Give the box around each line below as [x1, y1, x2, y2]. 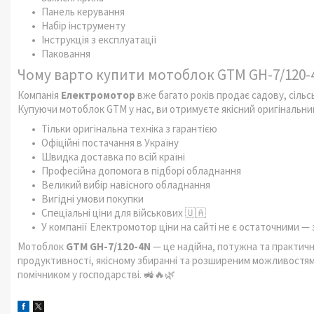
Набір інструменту [41, 18, 125, 32]
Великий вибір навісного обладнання [41, 178, 210, 192]
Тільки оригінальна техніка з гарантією [41, 122, 217, 136]
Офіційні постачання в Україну [41, 136, 179, 150]
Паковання [41, 46, 90, 60]
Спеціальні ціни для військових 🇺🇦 [41, 206, 206, 220]
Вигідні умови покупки [41, 192, 144, 206]
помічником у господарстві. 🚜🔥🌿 [18, 268, 175, 282]
